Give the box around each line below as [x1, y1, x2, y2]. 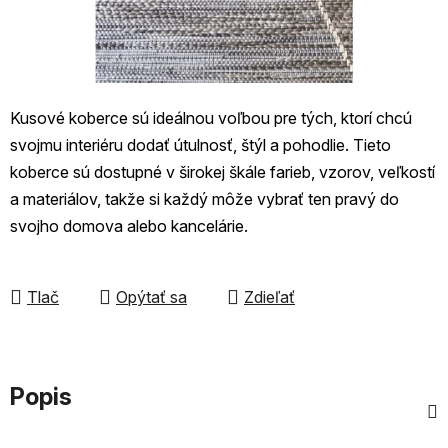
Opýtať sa [116, 286, 187, 307]
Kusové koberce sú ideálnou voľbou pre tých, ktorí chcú [10, 107, 412, 128]
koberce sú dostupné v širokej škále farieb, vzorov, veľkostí [10, 161, 435, 182]
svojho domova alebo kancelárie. [10, 215, 248, 236]
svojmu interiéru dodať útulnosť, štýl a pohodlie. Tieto [10, 134, 391, 155]
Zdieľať [244, 286, 295, 307]
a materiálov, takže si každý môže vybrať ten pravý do [10, 188, 399, 209]
